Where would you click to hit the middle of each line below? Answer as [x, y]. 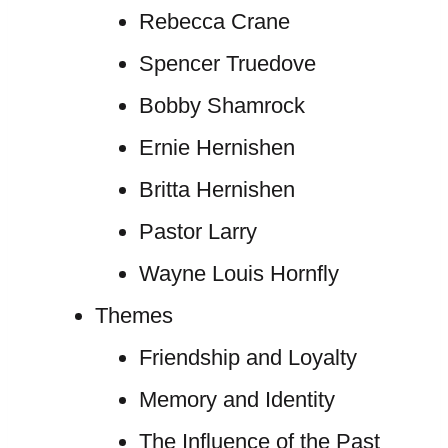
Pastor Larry [197, 231]
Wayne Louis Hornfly [238, 273]
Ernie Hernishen [216, 147]
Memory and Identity [236, 399]
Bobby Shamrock [221, 105]
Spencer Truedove [227, 63]
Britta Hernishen [216, 189]
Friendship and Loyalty [247, 357]
